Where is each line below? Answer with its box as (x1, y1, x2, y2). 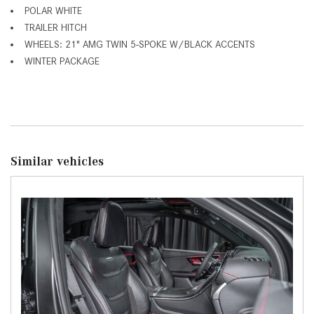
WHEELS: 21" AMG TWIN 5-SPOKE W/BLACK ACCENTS (25, 38, 255, 50)
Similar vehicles (11, 153, 104, 168)
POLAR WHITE (25, 4, 82, 16)
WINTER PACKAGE (25, 55, 100, 67)
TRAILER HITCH (25, 21, 87, 33)
